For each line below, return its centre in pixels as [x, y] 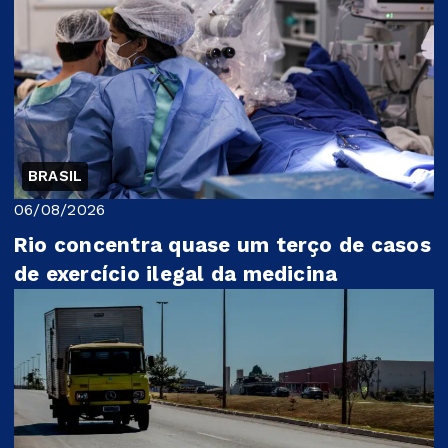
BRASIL [55, 175]
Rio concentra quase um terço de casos [222, 244]
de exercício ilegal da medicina [176, 273]
